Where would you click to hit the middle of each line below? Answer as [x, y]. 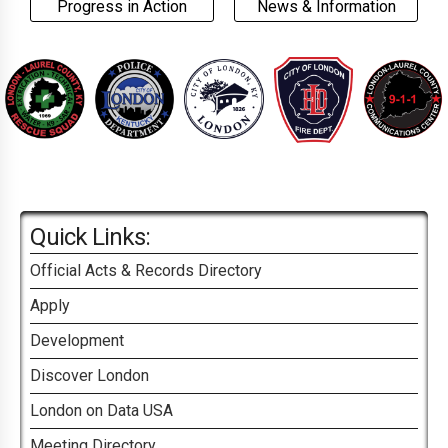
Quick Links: [90, 236]
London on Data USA [101, 410]
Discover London [89, 375]
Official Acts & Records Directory [146, 270]
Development [77, 340]
